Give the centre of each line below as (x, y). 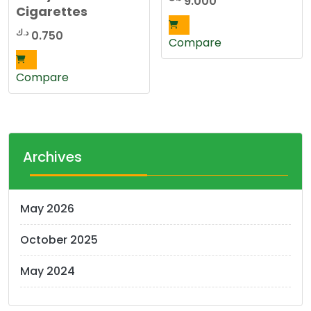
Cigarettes (52, 11)
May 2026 (47, 209)
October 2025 (59, 240)
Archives (52, 157)
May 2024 (48, 271)
